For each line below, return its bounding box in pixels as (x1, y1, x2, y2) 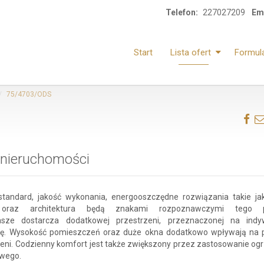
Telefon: (166, 8, 198, 17)
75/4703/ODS (6, 90, 51, 98)
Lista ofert (170, 47, 211, 58)
